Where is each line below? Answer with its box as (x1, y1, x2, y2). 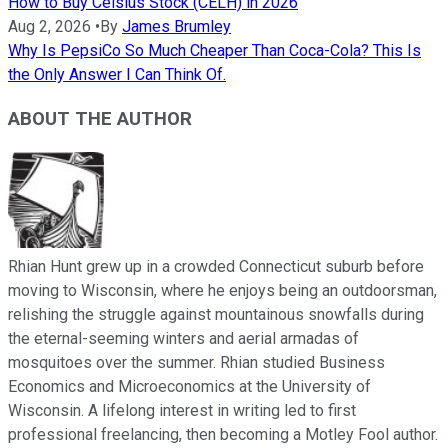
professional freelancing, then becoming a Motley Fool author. (8, 425, 438, 445)
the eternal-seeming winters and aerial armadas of (8, 329, 359, 349)
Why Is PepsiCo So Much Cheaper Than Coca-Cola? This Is (8, 40, 421, 60)
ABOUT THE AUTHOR (8, 108, 192, 131)
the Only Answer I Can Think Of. (8, 64, 226, 84)
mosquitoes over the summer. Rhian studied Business (8, 353, 385, 373)
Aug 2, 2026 (8, 16, 91, 36)
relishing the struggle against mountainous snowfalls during (8, 305, 424, 325)
